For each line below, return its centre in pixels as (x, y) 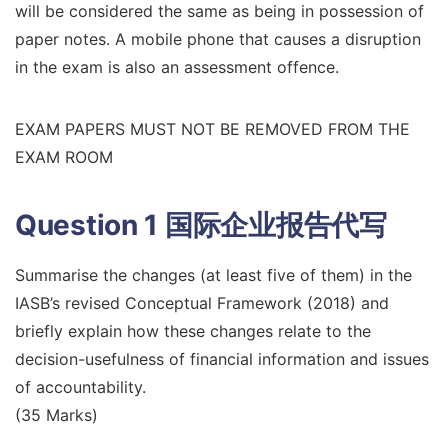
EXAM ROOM (64, 157)
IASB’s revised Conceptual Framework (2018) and (202, 303)
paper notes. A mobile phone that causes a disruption (218, 39)
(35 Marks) (56, 415)
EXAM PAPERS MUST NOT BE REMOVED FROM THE (212, 129)
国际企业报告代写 (275, 225)
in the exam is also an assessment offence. (177, 67)
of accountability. (80, 387)
